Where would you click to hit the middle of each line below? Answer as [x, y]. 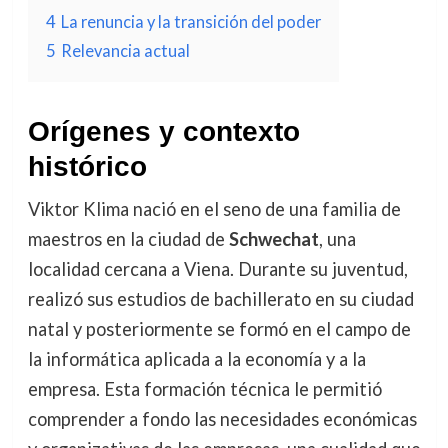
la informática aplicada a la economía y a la [196, 359]
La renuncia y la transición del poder [190, 21]
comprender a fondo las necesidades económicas [222, 419]
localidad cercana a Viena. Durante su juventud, [217, 269]
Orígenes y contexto [163, 131]
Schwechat [273, 239]
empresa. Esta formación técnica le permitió [204, 389]
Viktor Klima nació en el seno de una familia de [214, 209]
